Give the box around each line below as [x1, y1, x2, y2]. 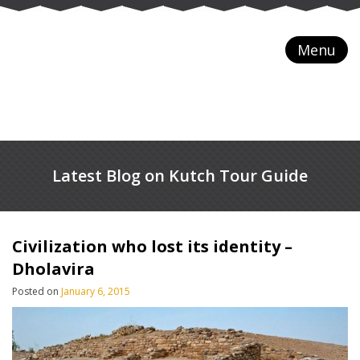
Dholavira [12, 258, 95, 280]
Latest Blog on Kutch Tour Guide [52, 165, 308, 186]
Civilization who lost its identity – [12, 235, 292, 257]
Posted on [12, 284, 61, 298]
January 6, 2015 [61, 284, 130, 298]
